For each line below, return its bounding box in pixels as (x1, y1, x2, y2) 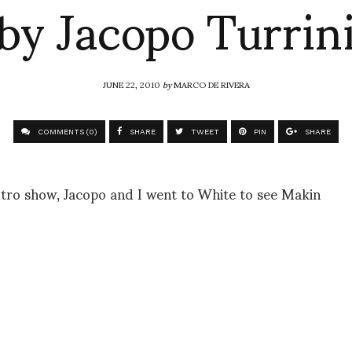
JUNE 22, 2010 (102, 71, 163, 97)
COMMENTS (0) (35, 127, 97, 136)
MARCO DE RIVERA (173, 71, 250, 97)
